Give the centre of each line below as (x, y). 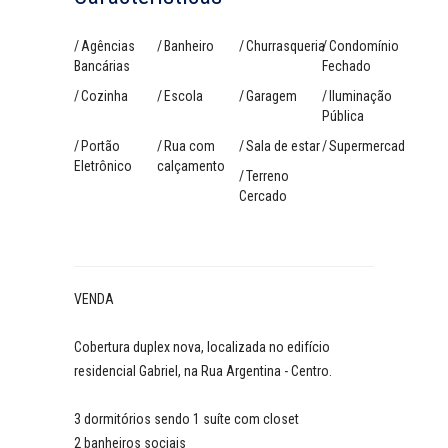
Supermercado (370, 146)
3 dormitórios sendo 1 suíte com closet (186, 419)
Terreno (267, 176)
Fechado (346, 66)
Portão (100, 146)
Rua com (189, 146)
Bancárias (102, 66)
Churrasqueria (285, 46)
